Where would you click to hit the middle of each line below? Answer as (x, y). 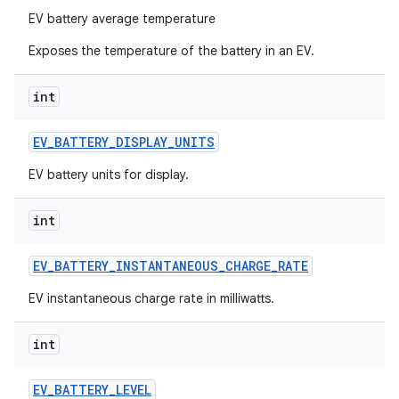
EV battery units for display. (109, 175)
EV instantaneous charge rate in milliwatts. (151, 298)
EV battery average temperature (122, 19)
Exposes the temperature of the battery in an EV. (171, 51)
